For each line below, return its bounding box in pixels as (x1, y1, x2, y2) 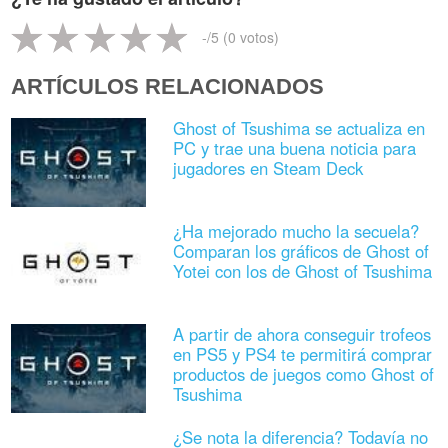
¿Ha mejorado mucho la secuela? (172, 219, 419, 244)
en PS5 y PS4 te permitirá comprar (172, 342, 432, 367)
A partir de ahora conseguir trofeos (172, 322, 431, 347)
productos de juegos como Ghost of (172, 362, 434, 387)
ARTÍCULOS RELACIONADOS (11, 73, 325, 99)
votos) (236, 26, 280, 47)
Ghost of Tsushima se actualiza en (172, 116, 425, 141)
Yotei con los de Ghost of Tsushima (172, 259, 432, 284)
